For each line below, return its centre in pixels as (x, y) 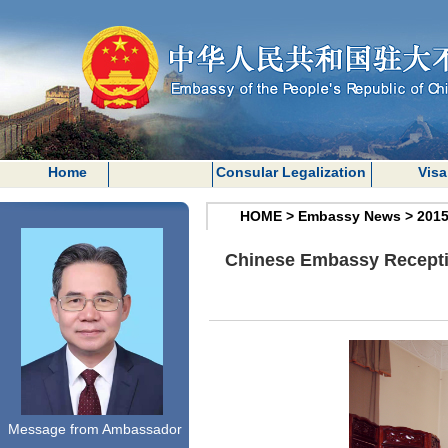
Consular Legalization (290, 172)
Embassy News (349, 216)
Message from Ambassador (94, 429)
